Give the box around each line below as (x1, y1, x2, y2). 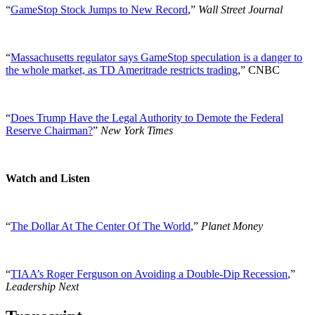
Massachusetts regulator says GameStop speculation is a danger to (11, 51, 302, 63)
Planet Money (201, 219, 263, 232)
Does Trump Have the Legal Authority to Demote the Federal (11, 111, 283, 124)
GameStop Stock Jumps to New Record (11, 3, 188, 15)
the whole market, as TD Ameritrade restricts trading (6, 63, 238, 76)
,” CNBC (238, 63, 280, 76)
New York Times (101, 124, 173, 136)
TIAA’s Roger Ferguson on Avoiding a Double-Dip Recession (11, 267, 288, 280)
